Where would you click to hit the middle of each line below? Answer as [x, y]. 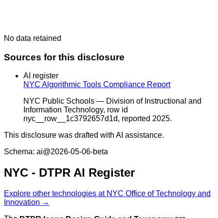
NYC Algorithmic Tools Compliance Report [97, 85]
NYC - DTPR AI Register [69, 173]
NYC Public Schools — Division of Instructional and [112, 101]
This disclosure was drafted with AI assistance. [84, 135]
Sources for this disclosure [64, 57]
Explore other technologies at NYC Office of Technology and [107, 194]
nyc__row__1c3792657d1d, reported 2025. [98, 119]
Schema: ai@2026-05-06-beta [56, 152]
